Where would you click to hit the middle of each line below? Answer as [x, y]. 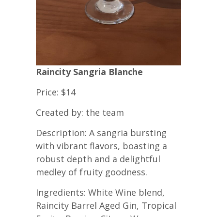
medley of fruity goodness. [92, 172]
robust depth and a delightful [98, 159]
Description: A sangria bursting [101, 133]
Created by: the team [80, 113]
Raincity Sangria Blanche [89, 72]
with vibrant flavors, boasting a [101, 146]
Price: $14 [56, 92]
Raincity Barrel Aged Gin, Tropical [106, 206]
